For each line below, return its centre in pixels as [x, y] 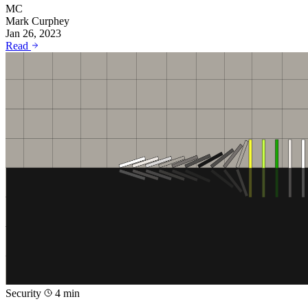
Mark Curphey [37, 21]
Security [25, 293]
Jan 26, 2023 [33, 33]
